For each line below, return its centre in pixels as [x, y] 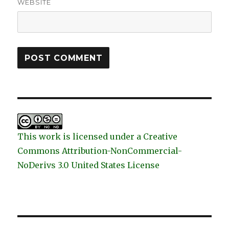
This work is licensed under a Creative [98, 137]
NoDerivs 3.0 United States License [89, 165]
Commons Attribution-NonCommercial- [100, 151]
